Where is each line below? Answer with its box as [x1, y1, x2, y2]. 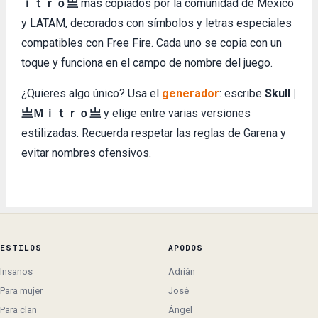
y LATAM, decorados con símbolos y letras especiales [21, 16, 292, 30]
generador [162, 87, 219, 100]
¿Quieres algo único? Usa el [21, 87, 162, 100]
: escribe [219, 87, 265, 100]
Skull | [265, 87, 296, 100]
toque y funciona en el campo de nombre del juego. [21, 56, 273, 70]
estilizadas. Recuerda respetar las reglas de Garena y [21, 126, 286, 140]
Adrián [168, 266, 195, 277]
